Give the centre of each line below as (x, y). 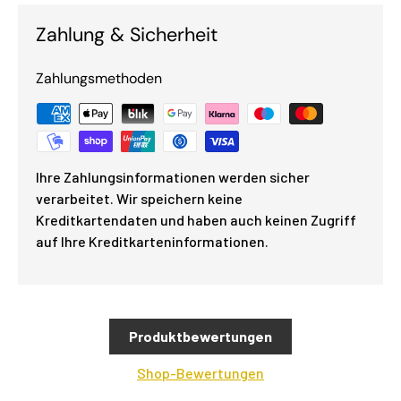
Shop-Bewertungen (200, 373)
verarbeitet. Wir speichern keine (139, 199)
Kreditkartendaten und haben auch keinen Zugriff (196, 220)
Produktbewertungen (200, 337)
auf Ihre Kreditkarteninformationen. (152, 242)
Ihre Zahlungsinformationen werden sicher (173, 177)
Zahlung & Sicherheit (127, 35)
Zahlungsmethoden (99, 79)
